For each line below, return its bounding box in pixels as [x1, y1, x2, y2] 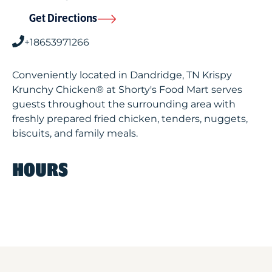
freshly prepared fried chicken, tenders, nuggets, [12, 113, 248, 124]
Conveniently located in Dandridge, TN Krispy [12, 69, 232, 81]
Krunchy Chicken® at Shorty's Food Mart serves [12, 84, 242, 95]
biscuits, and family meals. [12, 127, 138, 139]
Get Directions [29, 13, 97, 25]
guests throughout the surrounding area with [12, 98, 236, 110]
